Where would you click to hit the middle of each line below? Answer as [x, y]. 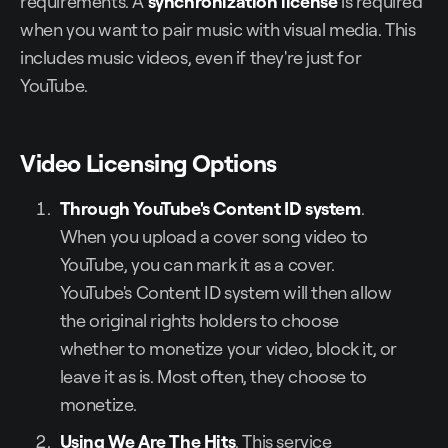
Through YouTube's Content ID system [210, 208]
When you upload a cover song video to [213, 236]
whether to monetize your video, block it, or [228, 348]
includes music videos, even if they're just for [191, 57]
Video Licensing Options [148, 163]
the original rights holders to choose [199, 320]
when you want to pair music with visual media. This [218, 29]
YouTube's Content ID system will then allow [225, 292]
